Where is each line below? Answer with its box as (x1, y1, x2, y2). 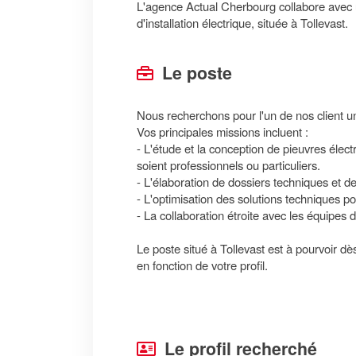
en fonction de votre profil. (137, 257, 268, 273)
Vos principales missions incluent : (137, 123, 308, 140)
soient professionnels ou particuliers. (137, 157, 320, 173)
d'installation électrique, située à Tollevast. (137, 14, 348, 31)
